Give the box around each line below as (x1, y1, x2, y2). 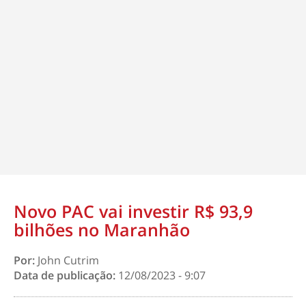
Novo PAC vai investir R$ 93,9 (14, 199, 253, 223)
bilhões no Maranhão (14, 218, 190, 241)
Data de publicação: (14, 268, 118, 283)
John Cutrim (38, 253, 99, 268)
